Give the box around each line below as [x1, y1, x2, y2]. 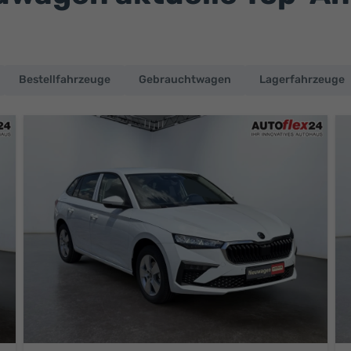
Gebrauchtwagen [139, 73, 231, 87]
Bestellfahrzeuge [19, 73, 110, 87]
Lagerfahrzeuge [259, 73, 345, 87]
